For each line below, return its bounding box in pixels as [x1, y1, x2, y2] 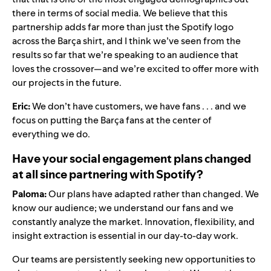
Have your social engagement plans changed [12, 151, 251, 167]
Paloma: [12, 188, 48, 201]
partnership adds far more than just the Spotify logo [12, 21, 233, 34]
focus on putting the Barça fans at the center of [12, 114, 212, 127]
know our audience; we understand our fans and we [12, 201, 233, 215]
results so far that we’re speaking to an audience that [12, 48, 238, 62]
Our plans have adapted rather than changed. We [48, 188, 259, 201]
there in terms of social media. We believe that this [12, 7, 227, 20]
